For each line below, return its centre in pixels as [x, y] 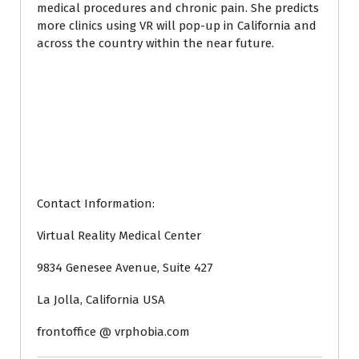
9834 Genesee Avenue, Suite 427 [125, 268]
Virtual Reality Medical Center [119, 236]
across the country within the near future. [155, 43]
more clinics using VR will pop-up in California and [177, 26]
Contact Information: [96, 204]
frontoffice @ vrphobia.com [113, 332]
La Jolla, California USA [101, 300]
